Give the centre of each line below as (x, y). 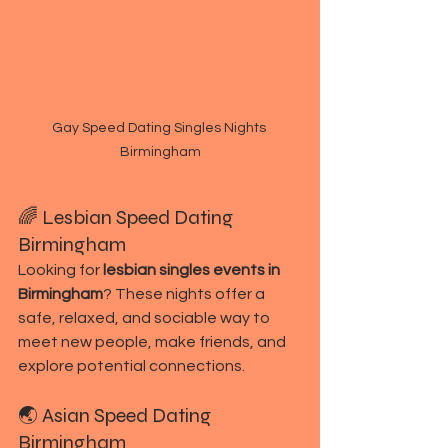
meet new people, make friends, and (153, 341)
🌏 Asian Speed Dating (116, 415)
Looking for (60, 269)
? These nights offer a (185, 293)
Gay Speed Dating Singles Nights (160, 127)
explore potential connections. (131, 365)
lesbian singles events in (193, 269)
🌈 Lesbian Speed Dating (127, 217)
